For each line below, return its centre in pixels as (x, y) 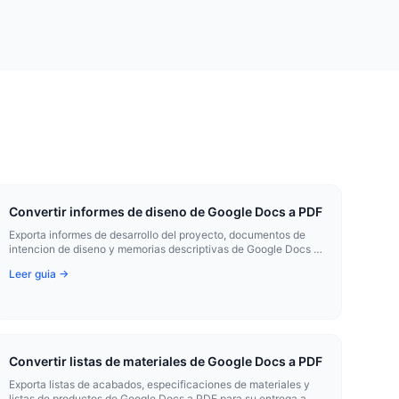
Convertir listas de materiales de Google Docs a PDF (166, 361)
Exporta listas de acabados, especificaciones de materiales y (160, 384)
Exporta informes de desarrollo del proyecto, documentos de (158, 235)
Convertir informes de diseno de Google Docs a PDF (166, 212)
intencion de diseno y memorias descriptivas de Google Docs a (165, 249)
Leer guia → (39, 274)
